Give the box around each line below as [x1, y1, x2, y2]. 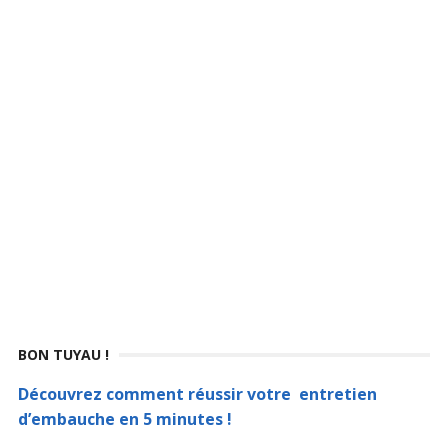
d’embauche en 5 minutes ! [17, 408, 232, 430]
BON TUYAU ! [17, 345, 109, 364]
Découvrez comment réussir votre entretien [17, 383, 377, 405]
